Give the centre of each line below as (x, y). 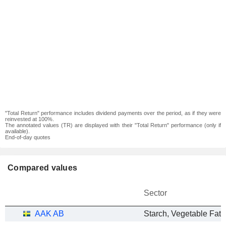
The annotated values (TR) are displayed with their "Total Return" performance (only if (113, 125)
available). (17, 131)
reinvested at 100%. (30, 119)
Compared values (43, 168)
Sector (155, 193)
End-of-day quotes (28, 137)
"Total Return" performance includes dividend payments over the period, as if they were (113, 113)
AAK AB (49, 214)
